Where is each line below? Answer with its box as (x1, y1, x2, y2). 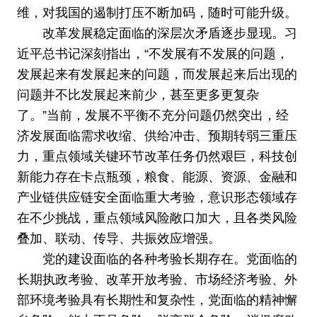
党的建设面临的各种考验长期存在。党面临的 (42, 252, 297, 267)
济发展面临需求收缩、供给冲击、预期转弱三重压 (16, 129, 297, 144)
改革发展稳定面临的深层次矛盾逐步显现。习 (42, 26, 297, 41)
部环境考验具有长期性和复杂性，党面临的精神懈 (16, 293, 297, 308)
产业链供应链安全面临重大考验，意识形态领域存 (16, 190, 297, 205)
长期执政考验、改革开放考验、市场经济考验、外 (16, 272, 297, 287)
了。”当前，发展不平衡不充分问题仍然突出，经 (16, 108, 289, 123)
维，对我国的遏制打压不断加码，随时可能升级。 (16, 6, 297, 21)
